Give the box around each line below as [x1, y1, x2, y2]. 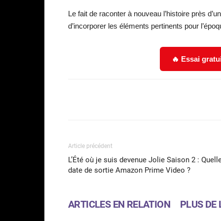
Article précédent [68, 142, 112, 149]
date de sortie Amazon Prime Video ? [68, 165, 190, 175]
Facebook [159, 95, 184, 103]
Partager [93, 96, 117, 104]
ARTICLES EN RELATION [68, 198, 170, 210]
